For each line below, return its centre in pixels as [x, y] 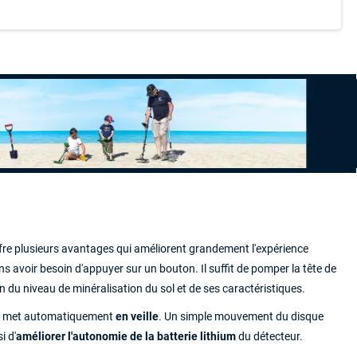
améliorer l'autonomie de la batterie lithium [126, 336]
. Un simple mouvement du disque [241, 316]
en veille [137, 316]
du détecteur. [269, 336]
